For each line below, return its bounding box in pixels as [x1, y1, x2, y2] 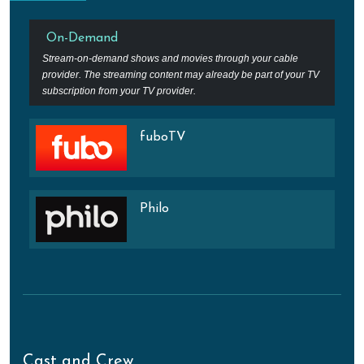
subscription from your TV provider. [42, 84, 196, 97]
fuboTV [140, 130, 186, 144]
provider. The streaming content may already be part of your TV [42, 68, 319, 80]
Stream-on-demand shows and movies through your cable [42, 52, 298, 64]
